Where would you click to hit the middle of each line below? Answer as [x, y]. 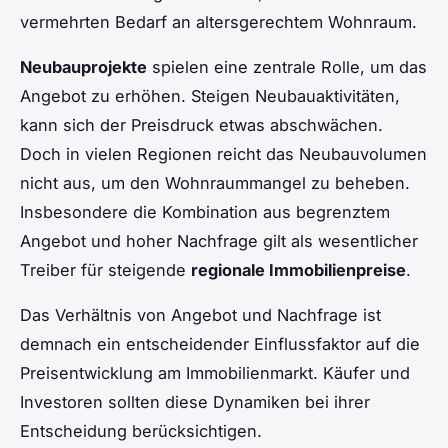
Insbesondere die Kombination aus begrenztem [205, 211]
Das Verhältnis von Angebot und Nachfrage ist [200, 314]
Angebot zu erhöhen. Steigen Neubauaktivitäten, [210, 95]
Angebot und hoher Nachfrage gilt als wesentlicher [219, 240]
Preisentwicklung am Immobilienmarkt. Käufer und [215, 372]
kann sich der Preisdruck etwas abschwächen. [201, 124]
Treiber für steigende [105, 269]
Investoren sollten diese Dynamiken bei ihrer [195, 401]
